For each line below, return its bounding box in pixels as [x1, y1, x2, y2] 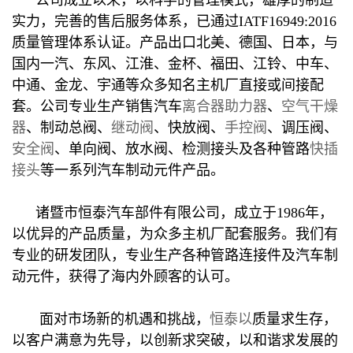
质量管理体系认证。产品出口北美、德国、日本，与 [12, 34, 338, 50]
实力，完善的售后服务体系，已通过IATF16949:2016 [12, 13, 336, 29]
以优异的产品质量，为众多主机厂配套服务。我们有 [12, 225, 338, 242]
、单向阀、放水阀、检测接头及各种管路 [54, 140, 310, 157]
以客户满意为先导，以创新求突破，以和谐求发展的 [12, 332, 338, 348]
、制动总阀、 [26, 119, 111, 136]
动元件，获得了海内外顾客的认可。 [12, 268, 239, 284]
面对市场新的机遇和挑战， [12, 310, 210, 327]
